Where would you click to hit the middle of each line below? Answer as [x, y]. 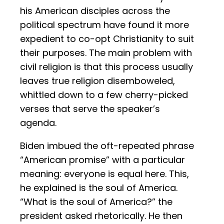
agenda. [38, 123]
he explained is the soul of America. [99, 188]
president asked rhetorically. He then [101, 216]
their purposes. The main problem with [106, 53]
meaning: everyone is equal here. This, [104, 174]
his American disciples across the [95, 11]
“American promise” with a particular [102, 160]
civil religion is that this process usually [106, 67]
